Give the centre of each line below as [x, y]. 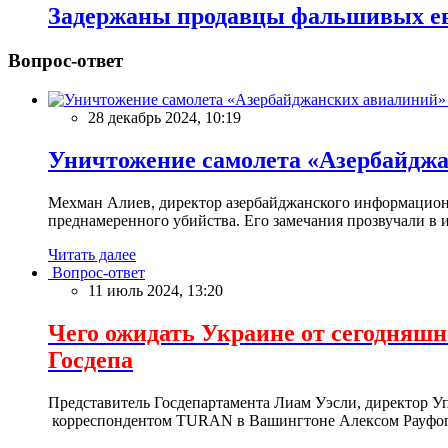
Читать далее [92, 254]
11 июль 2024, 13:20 [155, 290]
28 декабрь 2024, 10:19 [164, 118]
